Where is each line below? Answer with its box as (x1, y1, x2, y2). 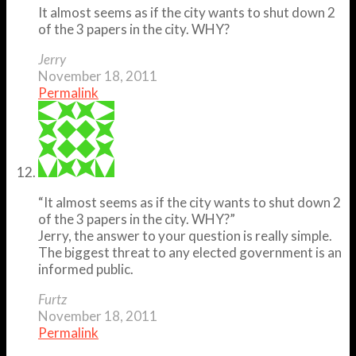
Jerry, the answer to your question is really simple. (38, 226, 332, 244)
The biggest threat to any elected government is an (38, 243, 342, 261)
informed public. (38, 260, 133, 277)
